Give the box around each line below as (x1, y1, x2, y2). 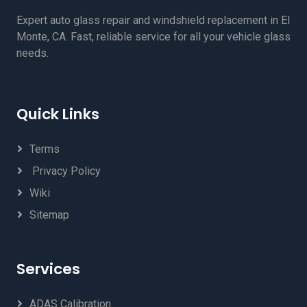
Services (16, 258, 80, 280)
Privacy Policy (29, 164, 101, 177)
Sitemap (29, 208, 69, 221)
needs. (16, 46, 49, 60)
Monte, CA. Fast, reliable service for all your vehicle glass (16, 29, 291, 43)
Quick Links (16, 103, 99, 125)
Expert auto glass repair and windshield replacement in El (16, 13, 290, 27)
